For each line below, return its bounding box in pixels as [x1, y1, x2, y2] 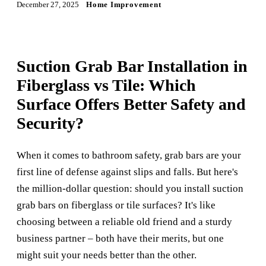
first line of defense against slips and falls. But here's [17, 166, 238, 178]
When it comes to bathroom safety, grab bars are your [17, 150, 241, 161]
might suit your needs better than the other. [17, 249, 197, 261]
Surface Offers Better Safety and [17, 95, 246, 114]
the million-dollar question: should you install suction [17, 183, 243, 195]
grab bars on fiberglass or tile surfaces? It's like [17, 199, 216, 211]
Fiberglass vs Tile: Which [17, 76, 196, 95]
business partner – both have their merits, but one [17, 233, 224, 245]
